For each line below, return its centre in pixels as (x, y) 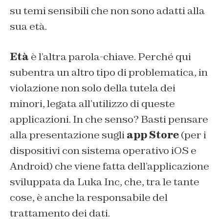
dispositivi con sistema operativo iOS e (103, 151)
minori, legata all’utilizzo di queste (92, 104)
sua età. (28, 27)
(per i (193, 135)
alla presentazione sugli (68, 135)
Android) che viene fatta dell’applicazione (109, 166)
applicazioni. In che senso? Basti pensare (109, 120)
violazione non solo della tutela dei (93, 88)
